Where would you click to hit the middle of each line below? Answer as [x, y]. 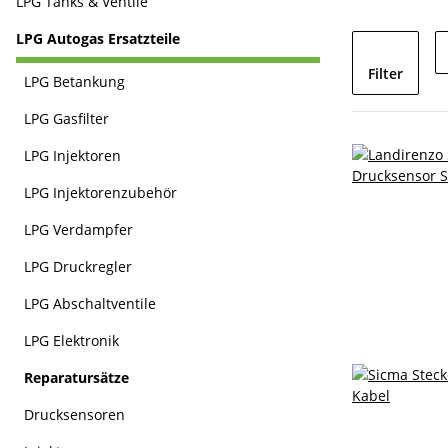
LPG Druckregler [78, 266]
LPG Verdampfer [78, 229]
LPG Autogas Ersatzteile [98, 38]
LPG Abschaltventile [90, 303]
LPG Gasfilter [66, 118]
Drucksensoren [74, 414]
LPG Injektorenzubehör [100, 192]
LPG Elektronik [71, 340]
